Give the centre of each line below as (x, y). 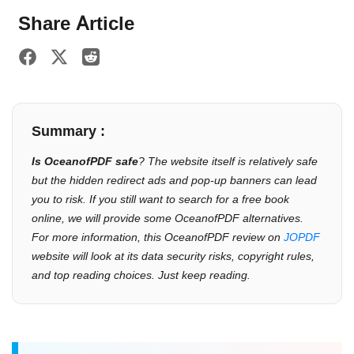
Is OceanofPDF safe (85, 161)
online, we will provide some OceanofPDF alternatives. (168, 218)
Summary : (68, 131)
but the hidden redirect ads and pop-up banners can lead (174, 180)
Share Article (76, 23)
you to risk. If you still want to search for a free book (160, 199)
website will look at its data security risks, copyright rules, (173, 256)
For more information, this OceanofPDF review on (158, 237)
